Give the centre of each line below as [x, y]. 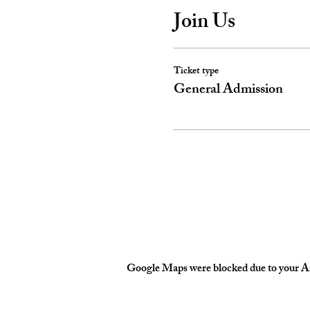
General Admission [228, 90]
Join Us [204, 24]
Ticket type [196, 72]
